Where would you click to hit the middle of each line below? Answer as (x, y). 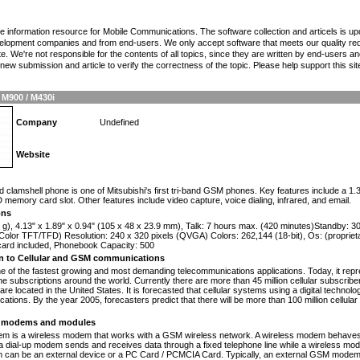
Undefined (120, 123)
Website (33, 155)
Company (37, 123)
